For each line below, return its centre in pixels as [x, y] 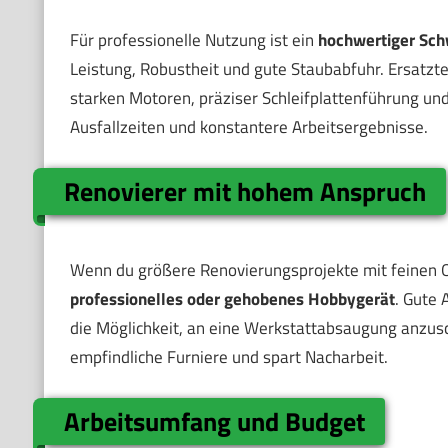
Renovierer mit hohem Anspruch [245, 191]
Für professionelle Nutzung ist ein [193, 40]
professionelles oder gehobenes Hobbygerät [232, 299]
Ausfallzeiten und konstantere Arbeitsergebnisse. [248, 127]
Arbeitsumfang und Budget [215, 421]
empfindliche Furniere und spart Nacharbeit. [228, 357]
